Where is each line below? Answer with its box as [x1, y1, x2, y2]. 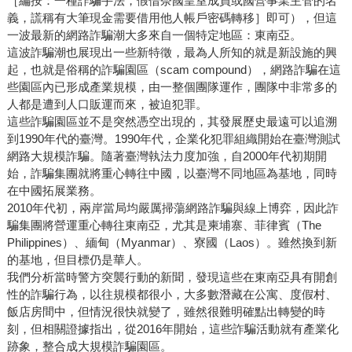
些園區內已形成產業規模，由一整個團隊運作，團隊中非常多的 [6, 79, 337, 93]
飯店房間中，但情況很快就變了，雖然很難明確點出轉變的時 [6, 304, 325, 318]
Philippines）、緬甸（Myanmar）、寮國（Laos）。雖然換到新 [6, 235, 337, 249]
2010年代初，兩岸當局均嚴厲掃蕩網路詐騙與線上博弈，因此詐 [6, 200, 339, 214]
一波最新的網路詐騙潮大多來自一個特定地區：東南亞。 [6, 27, 302, 42]
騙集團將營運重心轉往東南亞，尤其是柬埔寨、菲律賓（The [6, 218, 321, 232]
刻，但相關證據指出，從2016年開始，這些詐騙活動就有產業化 [6, 321, 339, 335]
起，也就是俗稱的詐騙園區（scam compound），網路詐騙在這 [6, 62, 341, 76]
